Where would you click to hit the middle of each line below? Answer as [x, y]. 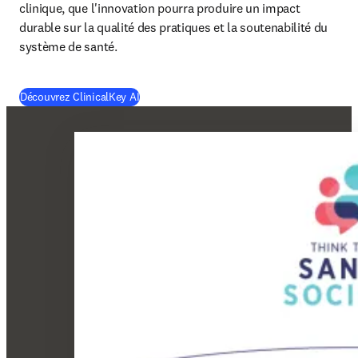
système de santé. [70, 46]
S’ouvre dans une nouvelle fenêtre [224, 96]
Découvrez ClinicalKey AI [80, 97]
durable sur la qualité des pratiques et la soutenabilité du [174, 27]
